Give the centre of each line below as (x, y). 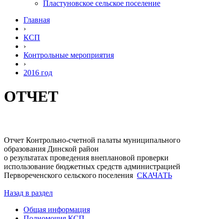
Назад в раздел (28, 193)
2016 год (38, 73)
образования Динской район (70, 149)
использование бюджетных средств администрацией (92, 166)
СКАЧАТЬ (154, 175)
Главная (37, 20)
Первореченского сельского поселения (70, 175)
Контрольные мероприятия (69, 55)
